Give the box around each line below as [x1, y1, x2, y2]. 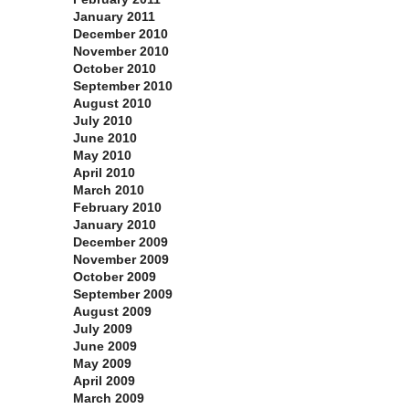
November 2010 [73, 44, 169, 59]
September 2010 [73, 79, 173, 94]
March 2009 [73, 391, 144, 406]
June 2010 [73, 131, 137, 146]
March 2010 [73, 183, 144, 198]
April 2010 [73, 165, 135, 181]
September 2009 [73, 287, 173, 302]
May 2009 [73, 356, 131, 372]
